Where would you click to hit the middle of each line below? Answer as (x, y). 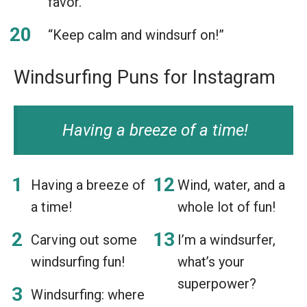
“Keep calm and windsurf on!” (136, 35)
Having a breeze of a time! (155, 130)
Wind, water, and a (231, 185)
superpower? (217, 283)
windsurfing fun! (78, 261)
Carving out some (84, 240)
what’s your (211, 261)
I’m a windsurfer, (226, 240)
